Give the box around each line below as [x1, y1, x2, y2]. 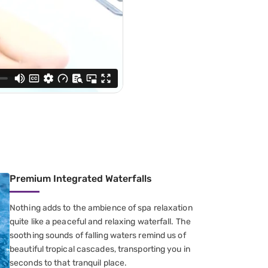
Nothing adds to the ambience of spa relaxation [10, 202, 193, 213]
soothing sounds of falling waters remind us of [10, 230, 186, 240]
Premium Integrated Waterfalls [10, 172, 152, 184]
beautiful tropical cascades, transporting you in [10, 243, 190, 254]
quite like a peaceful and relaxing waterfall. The [10, 216, 191, 227]
